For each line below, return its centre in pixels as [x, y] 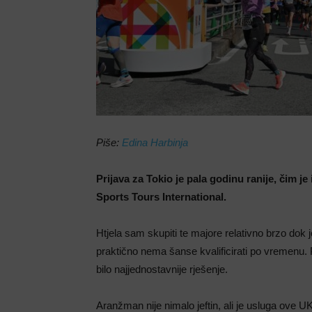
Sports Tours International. [161, 197]
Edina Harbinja [155, 142]
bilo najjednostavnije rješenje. [162, 269]
